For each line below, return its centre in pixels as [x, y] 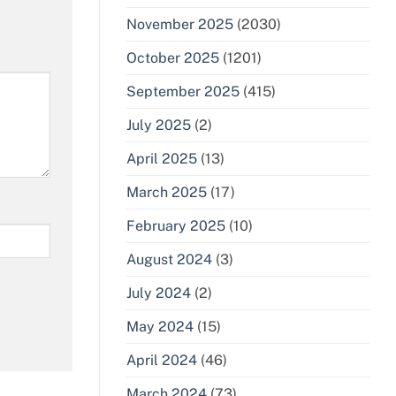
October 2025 [173, 58]
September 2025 [183, 92]
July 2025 [159, 126]
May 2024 [160, 327]
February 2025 [176, 226]
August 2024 [169, 260]
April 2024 [162, 361]
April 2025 [162, 159]
